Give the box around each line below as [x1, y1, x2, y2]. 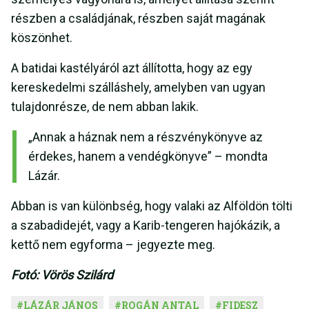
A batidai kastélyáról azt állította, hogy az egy [11, 61, 252, 76]
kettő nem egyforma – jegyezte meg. [11, 237, 215, 252]
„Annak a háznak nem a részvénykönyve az [28, 130, 263, 145]
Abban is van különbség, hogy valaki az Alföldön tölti [11, 199, 292, 214]
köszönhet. [11, 30, 75, 46]
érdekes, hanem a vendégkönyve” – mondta [28, 149, 268, 164]
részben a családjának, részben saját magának [11, 11, 266, 26]
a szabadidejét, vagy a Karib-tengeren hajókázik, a [11, 218, 280, 233]
